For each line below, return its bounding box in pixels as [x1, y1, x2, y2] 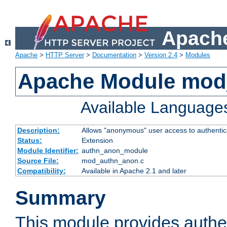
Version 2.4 [144, 51, 177, 59]
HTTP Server [46, 51, 84, 59]
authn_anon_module [81, 146, 148, 155]
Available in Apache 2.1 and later [81, 167, 186, 175]
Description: [17, 126, 60, 135]
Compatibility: [17, 167, 66, 175]
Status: [17, 136, 42, 145]
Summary [15, 187, 106, 209]
